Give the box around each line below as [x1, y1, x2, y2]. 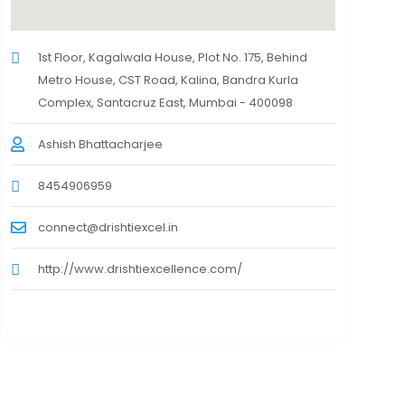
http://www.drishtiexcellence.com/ [37, 260, 242, 278]
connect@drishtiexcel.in [37, 219, 178, 237]
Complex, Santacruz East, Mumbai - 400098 [37, 94, 293, 112]
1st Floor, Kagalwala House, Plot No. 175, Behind [37, 49, 307, 67]
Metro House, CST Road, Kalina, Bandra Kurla [37, 71, 298, 89]
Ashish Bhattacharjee [37, 136, 163, 154]
